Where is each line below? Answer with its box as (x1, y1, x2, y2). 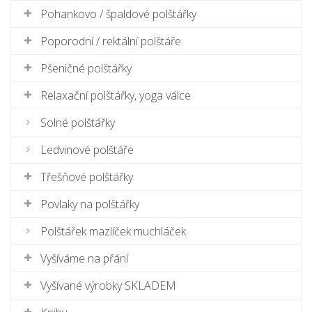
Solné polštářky (40, 115, 115, 130)
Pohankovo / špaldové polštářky (40, 6, 196, 22)
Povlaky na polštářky (40, 196, 139, 212)
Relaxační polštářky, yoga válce (40, 88, 191, 103)
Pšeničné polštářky (40, 61, 132, 76)
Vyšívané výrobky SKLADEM (40, 278, 176, 293)
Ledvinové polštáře (40, 142, 134, 157)
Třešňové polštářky (40, 169, 133, 185)
